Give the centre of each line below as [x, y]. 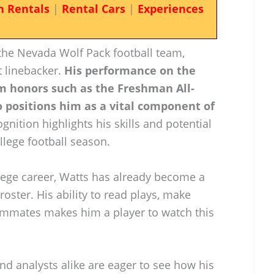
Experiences [170, 9]
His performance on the [130, 70]
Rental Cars [93, 9]
